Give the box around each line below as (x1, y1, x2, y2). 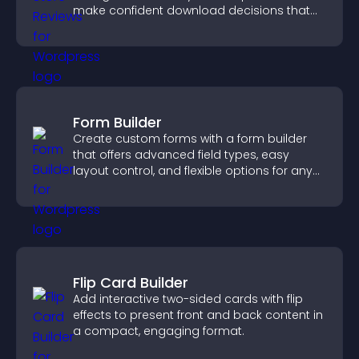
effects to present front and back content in (73, 307, 323, 323)
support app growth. (73, 18, 192, 34)
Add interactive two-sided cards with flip (73, 291, 303, 307)
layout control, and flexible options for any (73, 163, 313, 179)
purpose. (73, 179, 124, 195)
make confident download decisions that (73, 2, 310, 18)
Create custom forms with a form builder (73, 131, 307, 147)
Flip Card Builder (73, 272, 188, 292)
